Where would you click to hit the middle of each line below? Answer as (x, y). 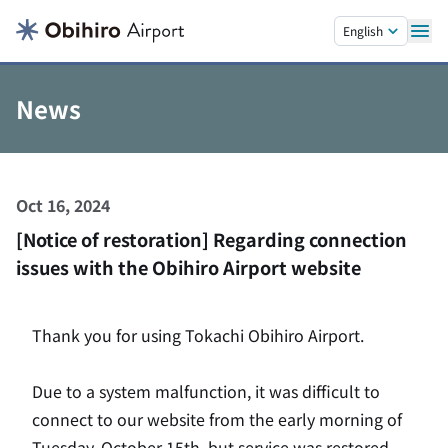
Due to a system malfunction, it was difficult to (206, 391)
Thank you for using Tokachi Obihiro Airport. (198, 335)
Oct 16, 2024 (63, 205)
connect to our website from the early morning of (217, 419)
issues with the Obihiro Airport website (188, 267)
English (363, 30)
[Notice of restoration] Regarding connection (211, 239)
